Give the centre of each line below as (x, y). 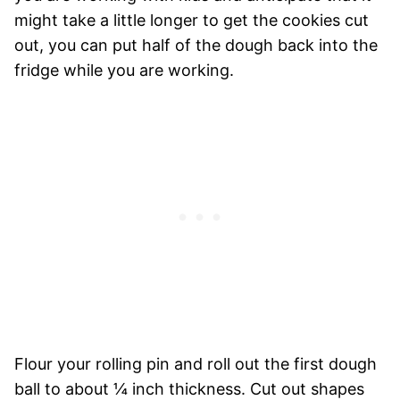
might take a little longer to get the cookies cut (192, 20)
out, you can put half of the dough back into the (196, 45)
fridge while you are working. (124, 70)
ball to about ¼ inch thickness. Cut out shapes (189, 388)
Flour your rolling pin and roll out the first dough (196, 363)
